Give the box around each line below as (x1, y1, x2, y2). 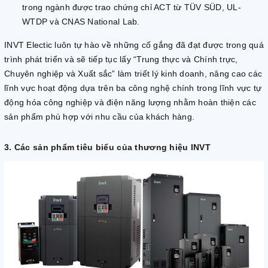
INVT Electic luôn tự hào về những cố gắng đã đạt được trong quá (4, 39, 264, 50)
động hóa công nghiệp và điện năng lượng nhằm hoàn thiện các (4, 97, 256, 107)
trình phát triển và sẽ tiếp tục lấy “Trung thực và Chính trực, (4, 54, 238, 64)
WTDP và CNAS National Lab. (22, 16, 140, 26)
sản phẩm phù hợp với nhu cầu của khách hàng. (4, 111, 194, 121)
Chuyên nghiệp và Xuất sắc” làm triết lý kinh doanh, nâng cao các (4, 68, 262, 78)
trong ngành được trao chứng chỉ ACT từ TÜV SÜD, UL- (22, 2, 241, 12)
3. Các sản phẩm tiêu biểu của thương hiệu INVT (4, 142, 211, 152)
